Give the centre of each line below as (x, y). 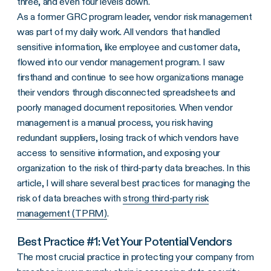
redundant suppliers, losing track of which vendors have (128, 137)
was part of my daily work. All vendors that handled (119, 31)
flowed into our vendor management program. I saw (121, 62)
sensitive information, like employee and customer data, (129, 47)
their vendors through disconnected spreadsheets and (126, 92)
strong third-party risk (166, 198)
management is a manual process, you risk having (115, 122)
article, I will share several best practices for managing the (134, 183)
